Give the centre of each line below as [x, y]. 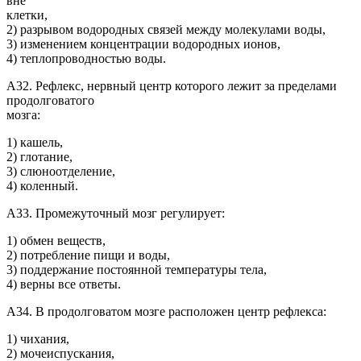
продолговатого [50, 101]
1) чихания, [38, 339]
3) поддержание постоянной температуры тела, [137, 270]
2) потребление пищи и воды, [88, 255]
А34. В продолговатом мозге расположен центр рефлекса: [166, 312]
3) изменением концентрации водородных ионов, [143, 44]
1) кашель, [35, 143]
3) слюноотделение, [61, 172]
